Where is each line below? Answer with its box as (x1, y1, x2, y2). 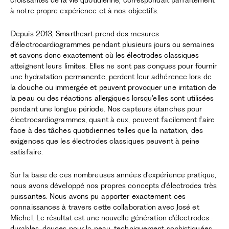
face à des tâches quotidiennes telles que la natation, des (10, 126, 203, 135)
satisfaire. (10, 147, 43, 156)
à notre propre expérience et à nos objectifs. (10, 6, 159, 15)
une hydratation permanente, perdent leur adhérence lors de (10, 72, 212, 81)
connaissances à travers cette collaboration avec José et (10, 202, 199, 212)
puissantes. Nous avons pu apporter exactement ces (10, 192, 186, 201)
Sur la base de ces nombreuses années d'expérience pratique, (10, 170, 216, 179)
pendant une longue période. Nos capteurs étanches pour (10, 104, 202, 113)
